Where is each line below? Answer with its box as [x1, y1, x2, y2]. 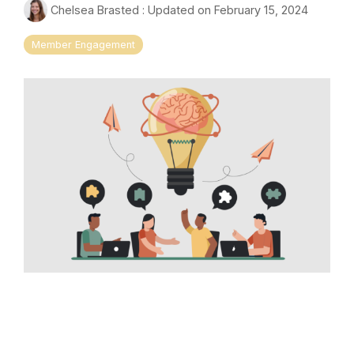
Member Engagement [32, 39, 135, 51]
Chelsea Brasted [47, 3, 142, 17]
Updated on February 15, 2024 [148, 3, 308, 17]
